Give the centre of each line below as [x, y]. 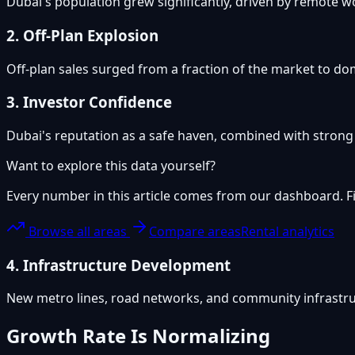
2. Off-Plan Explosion [82, 35]
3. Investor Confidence [89, 102]
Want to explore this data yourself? [111, 166]
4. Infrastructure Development [118, 265]
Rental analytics [288, 231]
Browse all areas [78, 231]
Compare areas [195, 231]
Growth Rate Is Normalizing [138, 336]
